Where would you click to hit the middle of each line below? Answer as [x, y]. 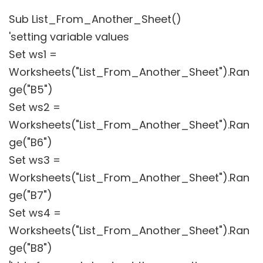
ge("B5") [31, 89]
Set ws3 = [35, 160]
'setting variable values [69, 36]
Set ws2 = [35, 107]
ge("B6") [31, 142]
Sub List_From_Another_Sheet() [95, 19]
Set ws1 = [33, 54]
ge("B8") [31, 248]
